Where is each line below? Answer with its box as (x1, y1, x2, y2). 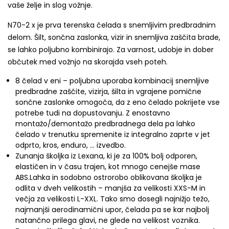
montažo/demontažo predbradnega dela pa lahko (15, 119, 195, 129)
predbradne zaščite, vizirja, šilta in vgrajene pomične (15, 86, 201, 97)
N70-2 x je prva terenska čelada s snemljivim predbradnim (8, 20, 216, 30)
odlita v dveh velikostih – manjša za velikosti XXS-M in (15, 183, 205, 193)
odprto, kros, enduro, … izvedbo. (15, 140, 126, 150)
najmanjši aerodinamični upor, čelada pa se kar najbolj (15, 204, 209, 215)
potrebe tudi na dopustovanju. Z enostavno (15, 108, 170, 118)
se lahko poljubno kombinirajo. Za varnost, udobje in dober (8, 44, 214, 55)
